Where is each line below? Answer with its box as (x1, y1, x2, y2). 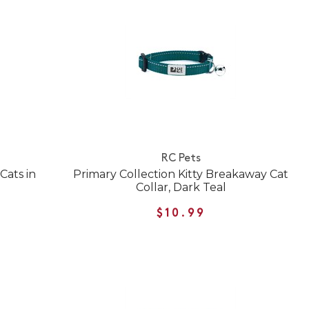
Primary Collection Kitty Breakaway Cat (73, 167, 289, 181)
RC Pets (161, 152, 201, 164)
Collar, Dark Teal (135, 180, 226, 194)
